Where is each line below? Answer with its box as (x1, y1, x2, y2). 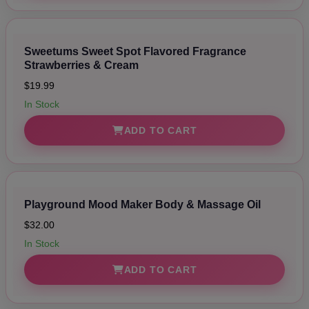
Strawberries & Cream (24, 59, 139, 71)
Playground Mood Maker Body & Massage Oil (24, 198, 261, 210)
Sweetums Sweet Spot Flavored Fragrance (24, 45, 246, 57)
